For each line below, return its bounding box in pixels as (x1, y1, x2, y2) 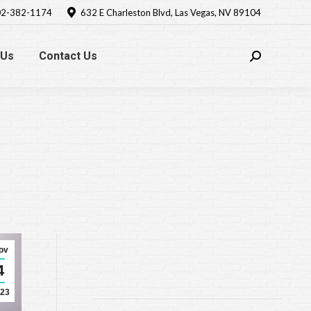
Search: (249, 56, 284, 69)
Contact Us (38, 49, 97, 62)
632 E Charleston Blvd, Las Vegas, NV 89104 (81, 6, 261, 18)
